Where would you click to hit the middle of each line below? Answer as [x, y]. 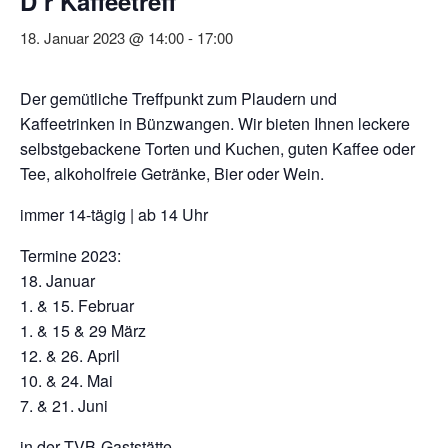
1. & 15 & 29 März [83, 331]
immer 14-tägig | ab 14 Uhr [114, 215]
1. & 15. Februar [77, 306]
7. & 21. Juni [64, 406]
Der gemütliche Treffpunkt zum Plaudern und [178, 99]
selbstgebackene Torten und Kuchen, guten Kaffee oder [217, 149]
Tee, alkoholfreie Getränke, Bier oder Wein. [172, 174]
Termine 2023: [70, 256]
